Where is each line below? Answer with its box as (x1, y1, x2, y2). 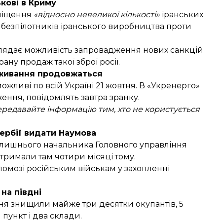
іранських (160, 9, 203, 19)
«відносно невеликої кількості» (32, 9, 160, 19)
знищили (11, 199, 50, 209)
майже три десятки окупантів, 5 (50, 199, 184, 209)
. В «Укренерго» (136, 80, 200, 90)
